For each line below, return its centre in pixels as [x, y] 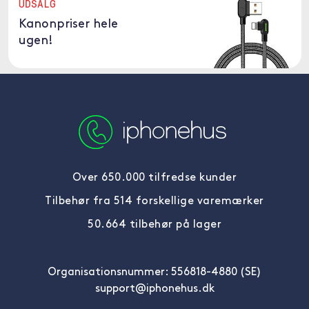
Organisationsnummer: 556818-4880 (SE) [154, 272]
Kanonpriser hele [68, 24]
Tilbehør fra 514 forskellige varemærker [154, 201]
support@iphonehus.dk [154, 289]
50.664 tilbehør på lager [154, 225]
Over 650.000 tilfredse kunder [154, 178]
